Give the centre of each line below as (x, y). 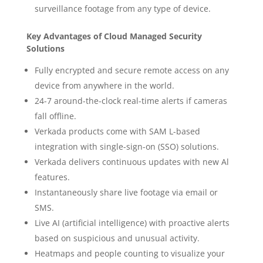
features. (52, 177)
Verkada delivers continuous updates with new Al (131, 161)
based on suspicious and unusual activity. (117, 238)
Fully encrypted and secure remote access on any (131, 70)
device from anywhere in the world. (104, 85)
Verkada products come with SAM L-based (117, 131)
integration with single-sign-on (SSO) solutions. (127, 146)
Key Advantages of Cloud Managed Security (114, 36)
